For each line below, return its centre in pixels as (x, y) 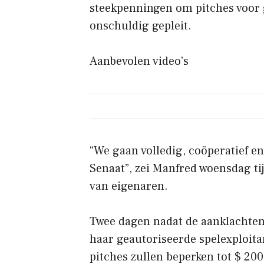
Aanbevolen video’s (139, 61)
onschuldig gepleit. (141, 26)
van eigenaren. (129, 186)
